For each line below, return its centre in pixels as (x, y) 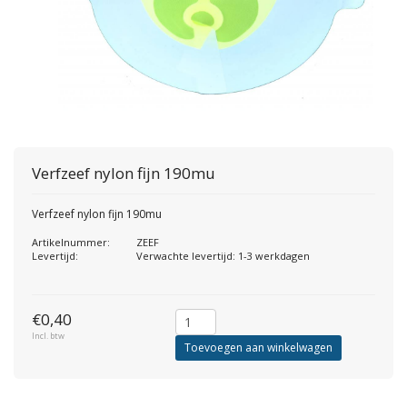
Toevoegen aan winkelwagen (258, 347)
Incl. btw (48, 335)
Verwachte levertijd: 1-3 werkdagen (223, 255)
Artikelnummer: (71, 242)
